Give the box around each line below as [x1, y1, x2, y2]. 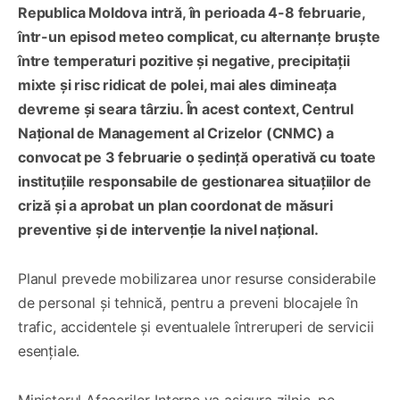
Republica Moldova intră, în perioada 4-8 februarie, [18, 3, 365, 21]
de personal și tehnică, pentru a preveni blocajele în [18, 293, 358, 312]
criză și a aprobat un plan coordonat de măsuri [18, 196, 333, 214]
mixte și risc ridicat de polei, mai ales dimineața [18, 75, 337, 94]
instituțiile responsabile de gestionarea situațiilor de [18, 171, 372, 190]
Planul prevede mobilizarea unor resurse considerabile [18, 269, 376, 287]
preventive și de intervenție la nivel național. [18, 220, 319, 238]
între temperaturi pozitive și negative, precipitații [18, 51, 350, 70]
